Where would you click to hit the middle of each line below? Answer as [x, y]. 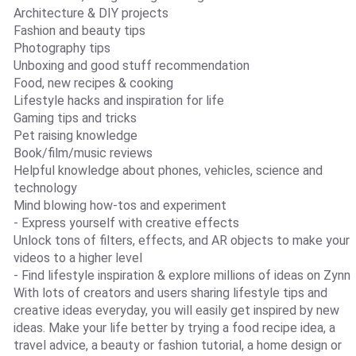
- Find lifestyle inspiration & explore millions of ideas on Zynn [182, 276]
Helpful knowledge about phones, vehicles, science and [168, 171]
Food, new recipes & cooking [93, 83]
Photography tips [62, 48]
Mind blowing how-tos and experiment [120, 206]
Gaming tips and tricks [75, 118]
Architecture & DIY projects [91, 14]
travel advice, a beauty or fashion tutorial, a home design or [177, 346]
